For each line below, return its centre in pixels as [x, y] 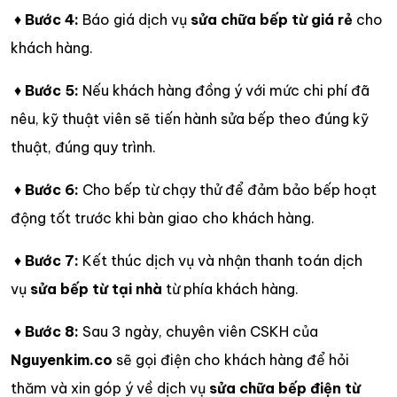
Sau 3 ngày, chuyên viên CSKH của [198, 331]
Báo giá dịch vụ [135, 19]
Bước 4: [50, 19]
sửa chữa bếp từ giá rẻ [272, 19]
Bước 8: [50, 331]
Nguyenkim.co [62, 359]
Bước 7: [50, 260]
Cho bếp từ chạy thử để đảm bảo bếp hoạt [228, 189]
